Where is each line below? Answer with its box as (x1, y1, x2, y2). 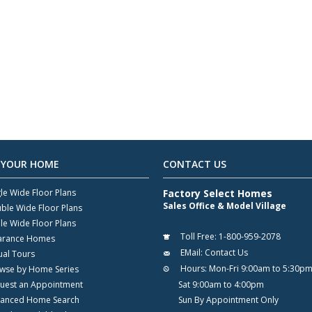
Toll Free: (180, 230, 217, 242)
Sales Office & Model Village (162, 199, 286, 212)
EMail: (180, 246, 203, 258)
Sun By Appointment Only (178, 293, 279, 306)
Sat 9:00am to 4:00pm (178, 278, 264, 290)
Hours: (180, 262, 207, 274)
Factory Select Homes (162, 186, 272, 200)
